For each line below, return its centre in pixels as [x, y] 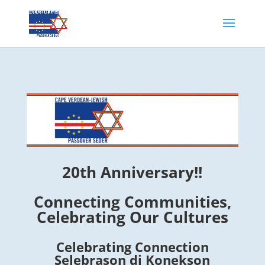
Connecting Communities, [132, 201]
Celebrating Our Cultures [132, 217]
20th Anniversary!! [132, 172]
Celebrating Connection [132, 246]
